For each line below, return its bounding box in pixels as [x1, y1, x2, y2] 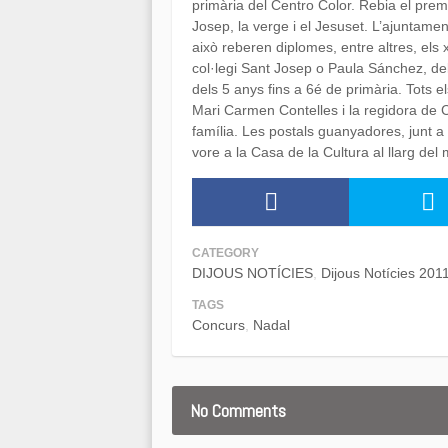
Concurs [192, 317, 245, 333]
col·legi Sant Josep [192, 60, 312, 76]
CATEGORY [192, 246, 259, 260]
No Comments [190, 399, 286, 422]
